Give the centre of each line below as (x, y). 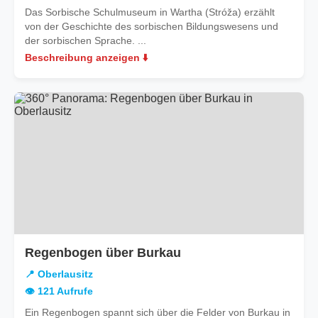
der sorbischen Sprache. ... (86, 40)
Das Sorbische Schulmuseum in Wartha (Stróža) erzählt (150, 12)
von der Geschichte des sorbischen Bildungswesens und (152, 26)
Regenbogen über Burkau (103, 252)
